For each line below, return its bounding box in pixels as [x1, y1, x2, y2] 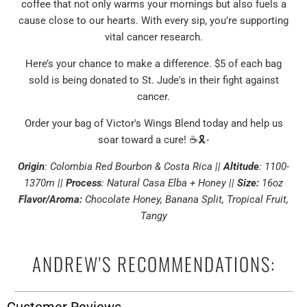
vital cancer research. [104, 31, 203, 44]
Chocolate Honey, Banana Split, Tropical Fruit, [82, 193, 288, 206]
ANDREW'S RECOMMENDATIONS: [32, 249, 275, 278]
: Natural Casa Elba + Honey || [101, 177, 234, 190]
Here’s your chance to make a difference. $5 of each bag [25, 58, 282, 71]
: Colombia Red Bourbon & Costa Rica [45, 160, 212, 173]
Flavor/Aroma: [19, 193, 82, 206]
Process [66, 177, 101, 190]
